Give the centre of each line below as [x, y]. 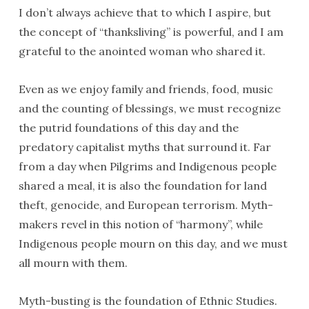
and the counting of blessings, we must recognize [149, 108]
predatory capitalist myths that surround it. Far [144, 147]
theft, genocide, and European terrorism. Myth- [146, 205]
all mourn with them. [73, 263]
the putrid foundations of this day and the [128, 128]
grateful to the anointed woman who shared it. [142, 51]
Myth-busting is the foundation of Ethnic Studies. [148, 301]
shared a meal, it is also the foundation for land [142, 186]
